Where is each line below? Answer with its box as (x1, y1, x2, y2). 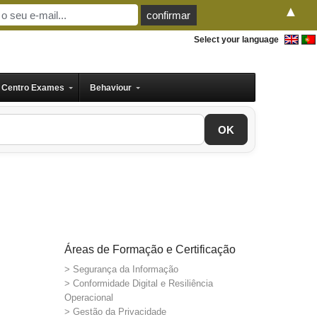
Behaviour (90, 83, 132, 93)
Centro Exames (1, 83, 64, 93)
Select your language (194, 35, 279, 45)
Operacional (64, 292, 113, 303)
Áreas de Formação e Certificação (64, 243, 236, 255)
